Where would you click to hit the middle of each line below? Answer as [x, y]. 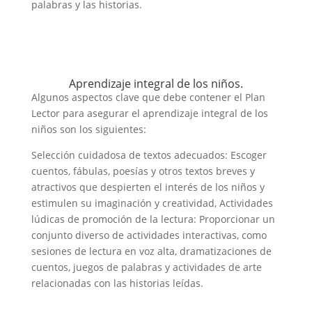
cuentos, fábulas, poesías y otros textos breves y [143, 171]
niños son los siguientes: [88, 129]
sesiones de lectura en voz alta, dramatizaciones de [151, 251]
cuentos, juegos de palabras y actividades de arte [146, 267]
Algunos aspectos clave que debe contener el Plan [148, 97]
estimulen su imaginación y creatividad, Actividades [152, 203]
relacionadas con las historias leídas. [117, 283]
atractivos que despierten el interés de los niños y [148, 187]
